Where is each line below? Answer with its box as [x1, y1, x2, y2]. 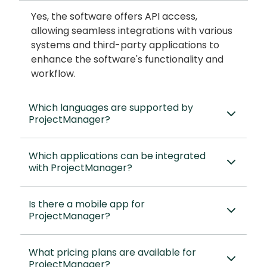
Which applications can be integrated [29, 149, 206, 163]
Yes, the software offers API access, [31, 10, 197, 24]
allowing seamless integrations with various [31, 24, 232, 38]
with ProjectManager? [29, 161, 132, 175]
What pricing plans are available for [29, 246, 196, 260]
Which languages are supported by [29, 101, 193, 115]
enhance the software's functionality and [31, 52, 223, 67]
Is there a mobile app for [29, 197, 145, 212]
